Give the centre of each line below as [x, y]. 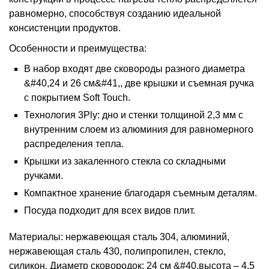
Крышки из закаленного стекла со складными [125, 161]
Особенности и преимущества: [78, 48]
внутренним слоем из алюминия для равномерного [139, 129]
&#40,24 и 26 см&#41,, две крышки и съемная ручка [139, 83]
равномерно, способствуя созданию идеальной [115, 14]
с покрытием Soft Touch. [77, 98]
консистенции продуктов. [65, 28]
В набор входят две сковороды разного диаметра [134, 69]
